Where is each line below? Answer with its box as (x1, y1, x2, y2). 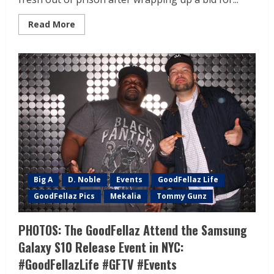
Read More (28, 18, 75, 31)
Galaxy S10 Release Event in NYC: (18, 238, 183, 257)
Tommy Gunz (157, 191, 207, 202)
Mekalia (110, 191, 141, 202)
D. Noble (68, 174, 101, 185)
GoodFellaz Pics (34, 191, 95, 202)
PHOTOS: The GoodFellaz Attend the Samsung (18, 221, 247, 240)
